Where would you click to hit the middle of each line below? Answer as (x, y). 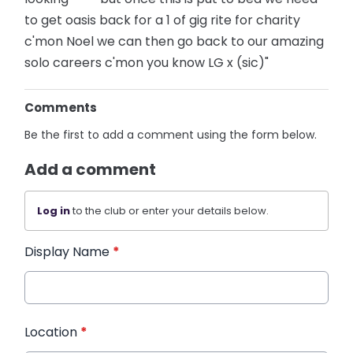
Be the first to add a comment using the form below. (171, 134)
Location (53, 332)
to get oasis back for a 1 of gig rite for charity (163, 20)
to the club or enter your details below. (170, 210)
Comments (61, 107)
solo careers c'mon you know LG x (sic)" (147, 62)
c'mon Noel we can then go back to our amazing (175, 41)
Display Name (69, 251)
